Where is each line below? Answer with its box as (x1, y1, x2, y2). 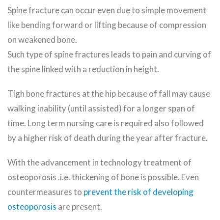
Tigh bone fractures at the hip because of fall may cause (7, 88, 210, 99)
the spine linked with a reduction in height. (7, 64, 159, 75)
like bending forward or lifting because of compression (7, 20, 206, 30)
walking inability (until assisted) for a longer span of (7, 103, 195, 114)
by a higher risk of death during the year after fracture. (7, 133, 208, 143)
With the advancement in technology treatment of (7, 157, 192, 168)
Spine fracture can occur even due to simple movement (7, 5, 206, 16)
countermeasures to (7, 187, 83, 197)
